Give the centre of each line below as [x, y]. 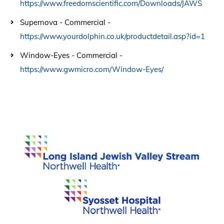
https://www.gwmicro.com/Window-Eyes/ [92, 69]
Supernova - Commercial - [65, 22]
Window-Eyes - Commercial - [71, 55]
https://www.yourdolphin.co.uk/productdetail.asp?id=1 [112, 36]
